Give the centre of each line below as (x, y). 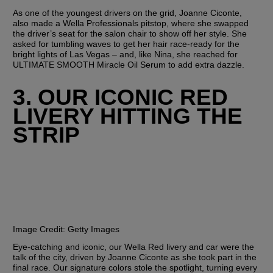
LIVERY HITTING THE (128, 115)
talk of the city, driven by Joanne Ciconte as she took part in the (135, 257)
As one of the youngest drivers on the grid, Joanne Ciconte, (128, 12)
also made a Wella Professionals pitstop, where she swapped (131, 23)
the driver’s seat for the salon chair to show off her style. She (130, 33)
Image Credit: (39, 229)
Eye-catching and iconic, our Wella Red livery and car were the (134, 246)
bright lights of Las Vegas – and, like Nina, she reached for (126, 54)
